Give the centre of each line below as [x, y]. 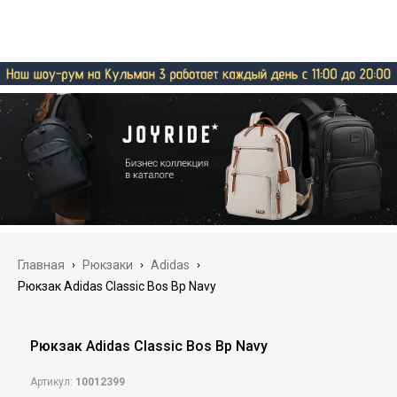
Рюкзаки [108, 265]
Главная [41, 265]
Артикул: [52, 382]
